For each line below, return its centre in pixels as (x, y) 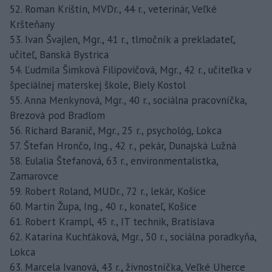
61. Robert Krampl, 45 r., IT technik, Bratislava (112, 221)
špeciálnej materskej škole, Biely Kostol (98, 85)
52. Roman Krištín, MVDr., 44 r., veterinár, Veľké (113, 9)
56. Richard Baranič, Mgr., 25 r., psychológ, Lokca (116, 130)
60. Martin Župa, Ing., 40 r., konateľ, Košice (103, 206)
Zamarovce (34, 176)
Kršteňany (32, 24)
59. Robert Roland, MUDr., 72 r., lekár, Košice (108, 191)
